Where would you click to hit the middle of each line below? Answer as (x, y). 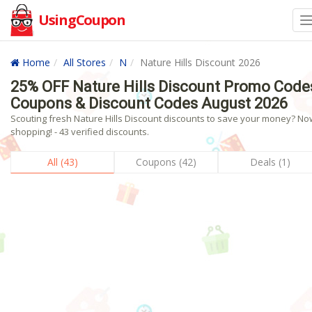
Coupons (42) (166, 162)
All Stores (85, 62)
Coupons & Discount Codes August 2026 (149, 103)
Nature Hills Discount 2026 (200, 62)
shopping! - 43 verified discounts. (80, 132)
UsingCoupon (82, 20)
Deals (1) (270, 162)
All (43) (62, 162)
